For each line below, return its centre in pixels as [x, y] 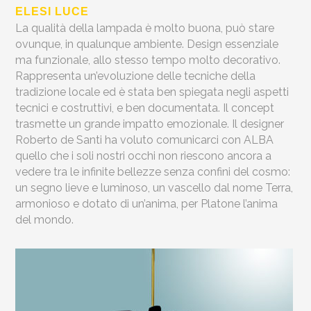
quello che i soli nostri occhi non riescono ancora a [144, 156]
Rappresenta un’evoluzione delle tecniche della [136, 76]
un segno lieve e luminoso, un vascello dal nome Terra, [154, 188]
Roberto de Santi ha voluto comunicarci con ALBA [145, 140]
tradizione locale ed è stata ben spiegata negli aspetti [152, 92]
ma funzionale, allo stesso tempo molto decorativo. [148, 60]
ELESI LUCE [52, 12]
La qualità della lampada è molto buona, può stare [145, 28]
